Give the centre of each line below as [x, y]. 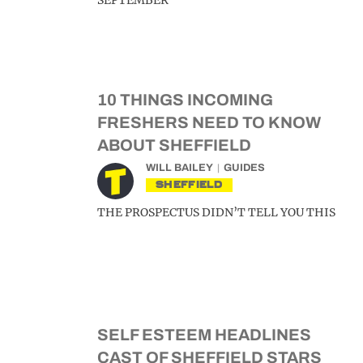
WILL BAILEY [179, 168]
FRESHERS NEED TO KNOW [209, 122]
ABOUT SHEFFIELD [174, 145]
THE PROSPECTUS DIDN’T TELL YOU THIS [216, 212]
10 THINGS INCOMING [185, 100]
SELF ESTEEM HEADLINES [204, 335]
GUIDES [244, 168]
